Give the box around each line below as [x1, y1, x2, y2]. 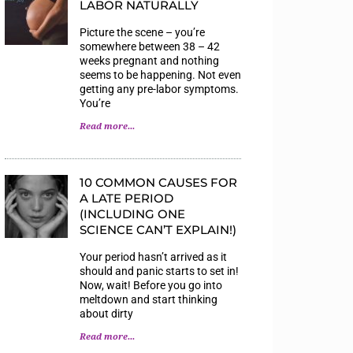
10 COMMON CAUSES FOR [80, 174, 237, 190]
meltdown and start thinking [80, 292, 217, 306]
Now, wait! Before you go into [80, 278, 222, 292]
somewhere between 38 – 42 [80, 39, 220, 53]
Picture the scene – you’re [80, 25, 205, 39]
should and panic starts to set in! [80, 264, 239, 277]
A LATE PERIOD [80, 190, 173, 206]
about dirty [80, 307, 133, 320]
